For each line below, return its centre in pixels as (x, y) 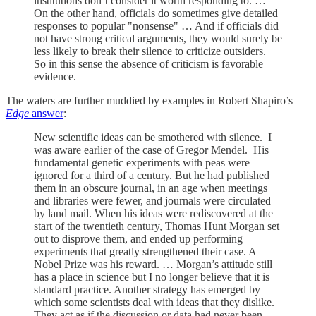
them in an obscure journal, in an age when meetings (151, 188)
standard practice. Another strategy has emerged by (147, 289)
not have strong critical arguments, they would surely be (158, 38)
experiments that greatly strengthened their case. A (145, 251)
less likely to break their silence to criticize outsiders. (151, 51)
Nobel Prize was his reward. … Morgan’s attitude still (153, 264)
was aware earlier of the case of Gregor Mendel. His (151, 150)
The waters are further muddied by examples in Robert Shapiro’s (149, 100)
